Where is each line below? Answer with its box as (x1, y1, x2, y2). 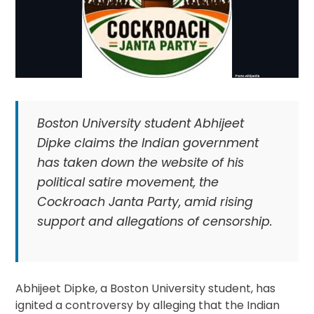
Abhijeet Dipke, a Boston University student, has (15, 280, 276, 297)
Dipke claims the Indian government (36, 134, 259, 151)
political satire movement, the (36, 173, 219, 191)
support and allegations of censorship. (36, 212, 273, 230)
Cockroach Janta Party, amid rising (36, 193, 253, 210)
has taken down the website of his (36, 153, 244, 171)
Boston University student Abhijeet (36, 114, 244, 132)
